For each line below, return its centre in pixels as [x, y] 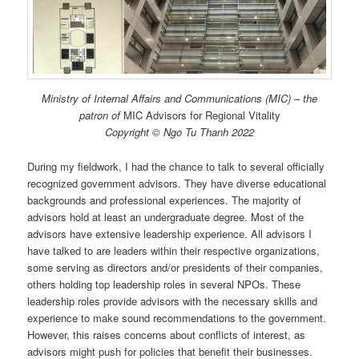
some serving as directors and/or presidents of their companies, [175, 267]
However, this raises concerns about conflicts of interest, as [167, 334]
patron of [99, 115]
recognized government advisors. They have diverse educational [177, 183]
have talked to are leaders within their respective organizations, [174, 250]
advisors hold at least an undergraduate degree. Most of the [166, 216]
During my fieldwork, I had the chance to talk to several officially [176, 166]
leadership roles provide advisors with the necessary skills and [173, 301]
